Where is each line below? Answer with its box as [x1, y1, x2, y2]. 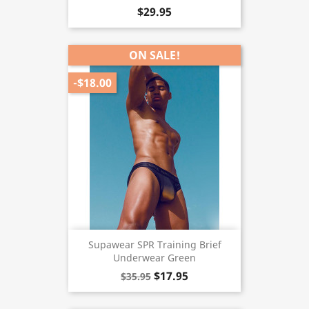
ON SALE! [129, 47, 180, 63]
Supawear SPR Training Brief [88, 238, 221, 252]
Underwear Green [113, 251, 196, 265]
